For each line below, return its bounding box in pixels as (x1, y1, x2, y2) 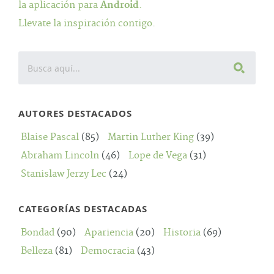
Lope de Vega (128, 150, 187, 161)
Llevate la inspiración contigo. (18, 18, 155, 29)
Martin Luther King (108, 131, 194, 143)
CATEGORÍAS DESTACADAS (18, 202, 147, 215)
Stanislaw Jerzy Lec (21, 168, 106, 180)
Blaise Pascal (21, 131, 79, 143)
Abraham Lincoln (21, 150, 99, 161)
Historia (163, 227, 201, 239)
